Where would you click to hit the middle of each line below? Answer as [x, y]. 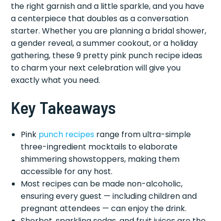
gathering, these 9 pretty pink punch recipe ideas [107, 56]
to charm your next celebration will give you [96, 68]
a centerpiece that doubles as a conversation [100, 19]
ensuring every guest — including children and [109, 196]
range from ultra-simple [143, 135]
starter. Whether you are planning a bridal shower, [109, 31]
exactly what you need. [56, 80]
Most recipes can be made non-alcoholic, [102, 184]
